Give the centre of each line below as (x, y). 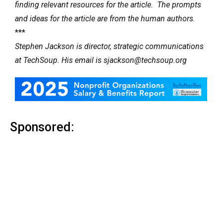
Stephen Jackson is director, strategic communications (109, 46)
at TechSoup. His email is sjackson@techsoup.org (101, 60)
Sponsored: (42, 127)
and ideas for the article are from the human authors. (105, 18)
